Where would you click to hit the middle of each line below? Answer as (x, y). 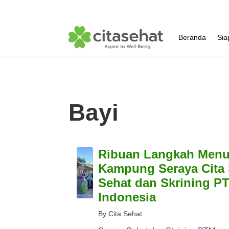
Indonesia (127, 197)
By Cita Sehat (120, 213)
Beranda (192, 38)
